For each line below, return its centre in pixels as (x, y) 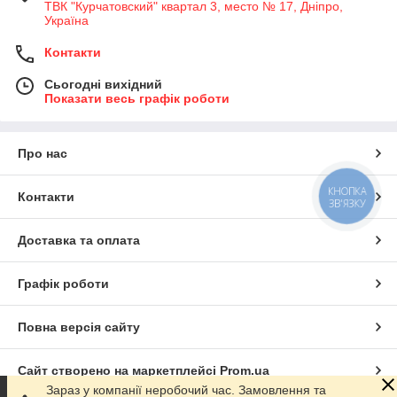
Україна (66, 21)
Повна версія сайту (79, 327)
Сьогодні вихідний (103, 85)
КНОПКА (347, 191)
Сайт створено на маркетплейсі (119, 371)
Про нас (43, 154)
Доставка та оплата (79, 241)
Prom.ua (245, 371)
